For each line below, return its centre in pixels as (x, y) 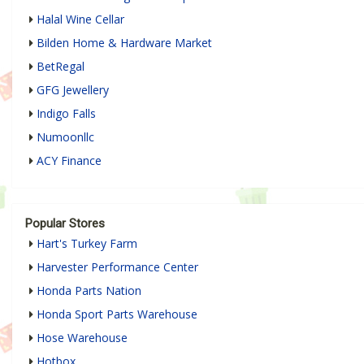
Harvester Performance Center (117, 267)
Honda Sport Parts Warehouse (117, 314)
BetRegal (61, 67)
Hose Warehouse (82, 338)
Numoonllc (65, 137)
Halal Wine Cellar (80, 19)
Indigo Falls (66, 114)
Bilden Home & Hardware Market (124, 43)
